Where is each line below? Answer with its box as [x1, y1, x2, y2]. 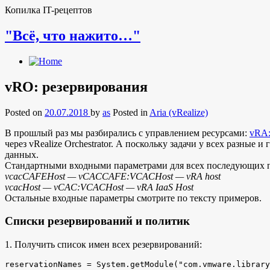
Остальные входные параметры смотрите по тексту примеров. [5, 192, 262, 203]
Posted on [5, 107, 45, 118]
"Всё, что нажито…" [5, 27, 140, 43]
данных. [5, 149, 39, 160]
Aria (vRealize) [149, 107, 208, 118]
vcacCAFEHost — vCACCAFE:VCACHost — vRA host [5, 171, 221, 181]
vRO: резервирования [5, 78, 148, 95]
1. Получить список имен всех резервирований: [5, 239, 202, 250]
